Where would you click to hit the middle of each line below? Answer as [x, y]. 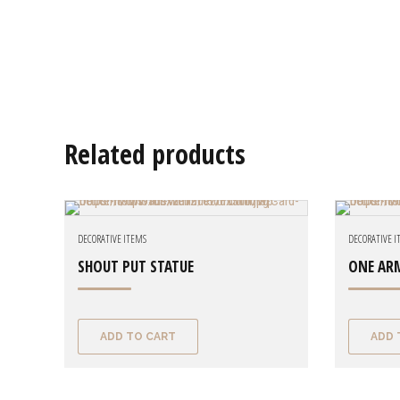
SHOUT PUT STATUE [136, 267]
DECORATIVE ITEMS [112, 239]
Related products [155, 154]
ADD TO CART [137, 336]
